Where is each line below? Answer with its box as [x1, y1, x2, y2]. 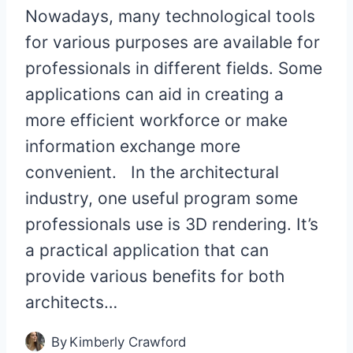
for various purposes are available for [25, 32, 320, 52]
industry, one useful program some [25, 188, 298, 208]
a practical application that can [25, 240, 269, 260]
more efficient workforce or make [25, 110, 288, 130]
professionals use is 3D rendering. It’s [25, 214, 318, 234]
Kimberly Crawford [69, 333, 187, 350]
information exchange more [25, 136, 240, 156]
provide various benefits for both [25, 266, 284, 286]
